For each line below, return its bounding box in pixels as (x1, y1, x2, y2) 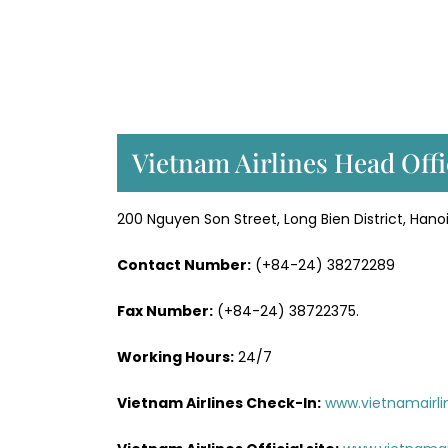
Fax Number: (117, 300, 213, 321)
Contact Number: (117, 254, 251, 275)
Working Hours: (117, 346, 234, 367)
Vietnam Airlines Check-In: (117, 392, 321, 413)
